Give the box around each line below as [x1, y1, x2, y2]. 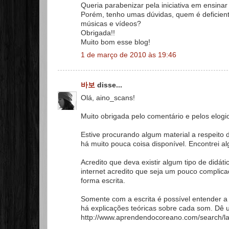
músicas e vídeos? [81, 19, 141, 28]
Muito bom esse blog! [81, 38, 150, 46]
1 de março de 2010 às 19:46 [81, 51, 176, 59]
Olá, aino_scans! [81, 94, 135, 102]
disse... [95, 81, 122, 89]
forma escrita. [81, 176, 125, 185]
